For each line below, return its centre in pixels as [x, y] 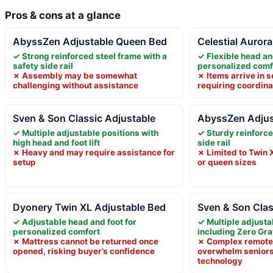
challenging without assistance [76, 85]
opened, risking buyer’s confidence [84, 251]
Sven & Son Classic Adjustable [84, 118]
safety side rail [43, 66]
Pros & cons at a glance [63, 15]
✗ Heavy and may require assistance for [94, 152]
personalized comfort [56, 231]
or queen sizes [227, 162]
